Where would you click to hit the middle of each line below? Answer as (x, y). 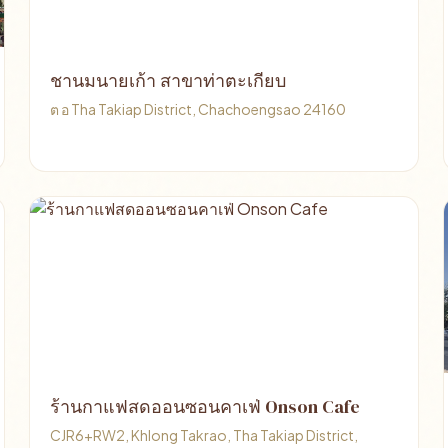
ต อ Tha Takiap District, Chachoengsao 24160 (198, 109)
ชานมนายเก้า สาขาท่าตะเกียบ (168, 80)
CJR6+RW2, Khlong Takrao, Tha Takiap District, (204, 435)
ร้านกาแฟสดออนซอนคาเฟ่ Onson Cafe (205, 406)
